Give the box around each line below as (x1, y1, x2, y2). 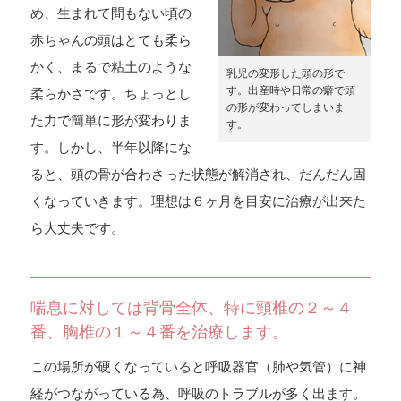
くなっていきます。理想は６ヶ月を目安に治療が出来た (30, 192, 366, 209)
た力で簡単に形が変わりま (30, 112, 192, 128)
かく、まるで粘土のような (30, 58, 192, 74)
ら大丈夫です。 (30, 219, 124, 235)
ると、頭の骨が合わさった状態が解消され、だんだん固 (30, 166, 366, 182)
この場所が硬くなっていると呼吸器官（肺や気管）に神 (30, 358, 366, 374)
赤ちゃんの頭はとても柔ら (30, 31, 192, 47)
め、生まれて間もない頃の (30, 4, 192, 21)
